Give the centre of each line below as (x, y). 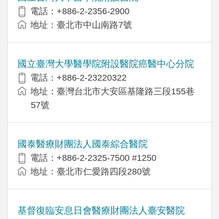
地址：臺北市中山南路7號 (81, 25)
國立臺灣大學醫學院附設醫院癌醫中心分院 (106, 64)
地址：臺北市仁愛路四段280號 (90, 171)
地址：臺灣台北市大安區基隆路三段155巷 (112, 91)
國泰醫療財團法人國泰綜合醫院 (83, 144)
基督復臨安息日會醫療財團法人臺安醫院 (101, 210)
